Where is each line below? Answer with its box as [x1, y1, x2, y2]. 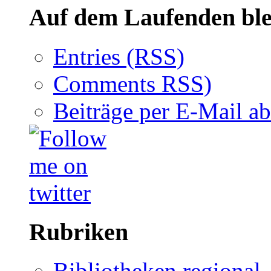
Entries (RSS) [53, 44, 184, 70]
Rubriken [29, 218, 128, 246]
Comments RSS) [53, 71, 212, 97]
